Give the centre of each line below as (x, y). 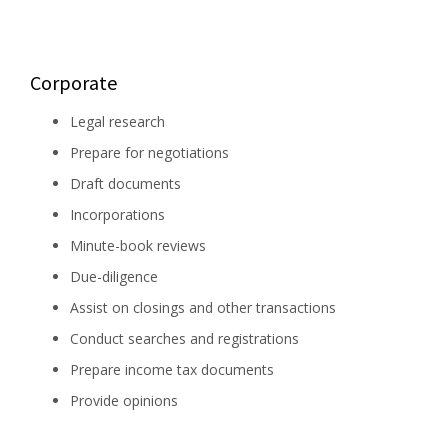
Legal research (117, 122)
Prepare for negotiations (149, 153)
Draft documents (125, 184)
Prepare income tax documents (172, 370)
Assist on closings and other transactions (203, 308)
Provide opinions (124, 401)
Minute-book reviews (138, 246)
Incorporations (117, 215)
